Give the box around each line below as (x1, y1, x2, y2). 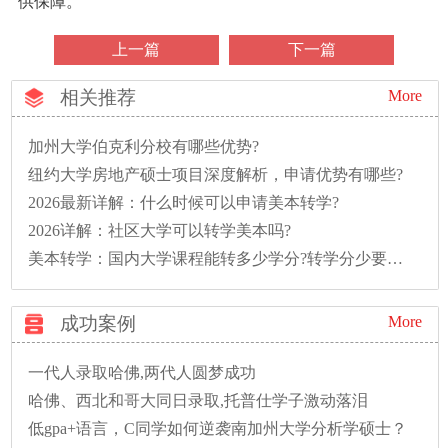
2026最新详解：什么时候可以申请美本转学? (28, 193, 340, 211)
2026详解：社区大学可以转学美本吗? (28, 221, 292, 239)
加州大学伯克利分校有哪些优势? (28, 137, 260, 155)
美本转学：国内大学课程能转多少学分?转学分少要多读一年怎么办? (387, 249, 404, 267)
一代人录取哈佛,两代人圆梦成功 (28, 363, 257, 381)
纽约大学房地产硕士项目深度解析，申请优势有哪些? (28, 165, 404, 183)
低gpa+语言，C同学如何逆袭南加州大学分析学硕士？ (28, 419, 408, 437)
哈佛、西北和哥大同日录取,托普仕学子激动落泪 (28, 391, 369, 409)
